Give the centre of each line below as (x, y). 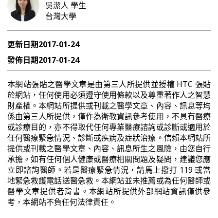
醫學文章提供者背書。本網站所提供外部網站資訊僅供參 (109, 191)
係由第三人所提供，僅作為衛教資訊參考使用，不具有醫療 (109, 116)
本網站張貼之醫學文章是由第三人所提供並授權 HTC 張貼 (109, 84)
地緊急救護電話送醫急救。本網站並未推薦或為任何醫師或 (109, 181)
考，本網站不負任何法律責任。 (62, 202)
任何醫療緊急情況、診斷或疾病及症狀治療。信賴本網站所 (109, 138)
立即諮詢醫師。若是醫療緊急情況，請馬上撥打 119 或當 (109, 170)
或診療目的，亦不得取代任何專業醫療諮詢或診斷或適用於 (109, 127)
